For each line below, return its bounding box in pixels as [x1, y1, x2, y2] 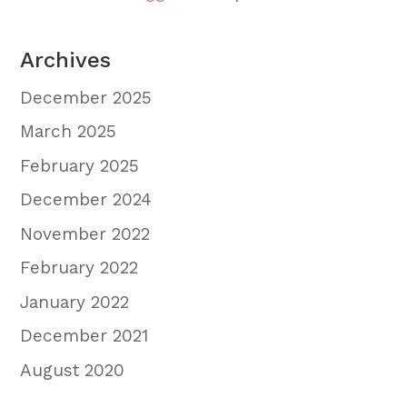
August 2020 [20, 359, 125, 381]
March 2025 [20, 121, 117, 143]
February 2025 [20, 154, 140, 176]
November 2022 [20, 223, 151, 244]
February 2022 [20, 257, 139, 279]
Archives [20, 46, 112, 73]
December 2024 [20, 189, 153, 211]
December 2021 [20, 325, 149, 347]
